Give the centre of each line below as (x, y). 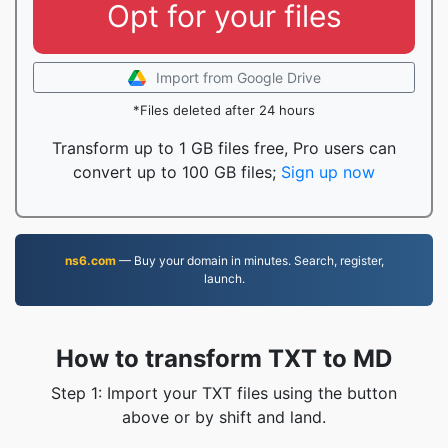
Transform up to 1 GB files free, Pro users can (224, 148)
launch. (224, 278)
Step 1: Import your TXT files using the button (224, 393)
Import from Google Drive (238, 77)
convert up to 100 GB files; (177, 172)
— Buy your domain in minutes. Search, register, (249, 260)
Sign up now (328, 172)
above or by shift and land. (224, 417)
